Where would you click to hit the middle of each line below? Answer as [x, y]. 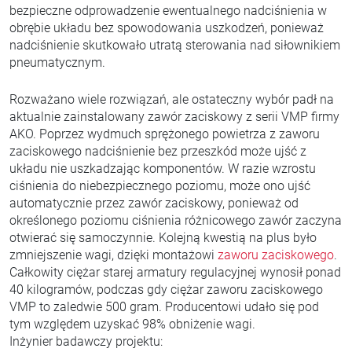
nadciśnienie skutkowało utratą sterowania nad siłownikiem [175, 45]
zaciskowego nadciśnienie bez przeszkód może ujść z [158, 151]
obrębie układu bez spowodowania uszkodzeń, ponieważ [167, 28]
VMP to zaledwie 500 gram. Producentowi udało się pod [164, 307]
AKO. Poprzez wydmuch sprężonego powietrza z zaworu [165, 134]
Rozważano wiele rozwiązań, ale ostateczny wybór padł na [172, 99]
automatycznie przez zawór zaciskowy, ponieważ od [154, 203]
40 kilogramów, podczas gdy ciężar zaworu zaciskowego [166, 290]
